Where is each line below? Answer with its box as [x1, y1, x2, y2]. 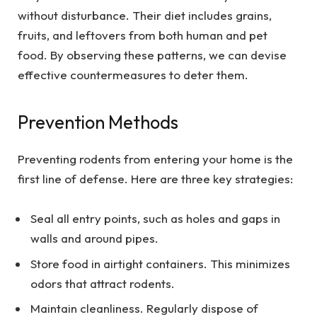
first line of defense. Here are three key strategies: [18, 171, 293, 187]
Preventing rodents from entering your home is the [18, 151, 293, 167]
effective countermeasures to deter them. [18, 67, 248, 82]
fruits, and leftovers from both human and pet [18, 27, 267, 42]
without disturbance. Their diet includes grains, [18, 7, 272, 23]
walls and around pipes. [30, 231, 158, 246]
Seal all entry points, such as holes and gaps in [30, 211, 280, 226]
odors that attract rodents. [30, 275, 175, 291]
